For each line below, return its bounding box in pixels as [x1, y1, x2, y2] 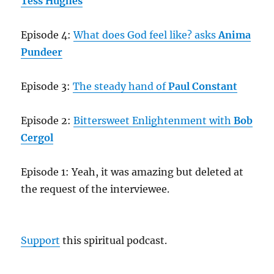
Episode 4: [21, 29, 74, 41]
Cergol [21, 131, 54, 144]
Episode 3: [21, 80, 73, 92]
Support [21, 234, 61, 246]
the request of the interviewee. [21, 183, 170, 195]
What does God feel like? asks [73, 29, 219, 41]
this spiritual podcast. [60, 234, 168, 246]
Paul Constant [168, 80, 238, 92]
